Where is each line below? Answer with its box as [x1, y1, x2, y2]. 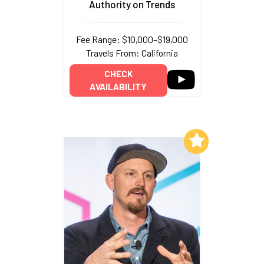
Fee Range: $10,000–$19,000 [76, 33, 188, 45]
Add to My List [122, 134, 181, 146]
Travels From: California [86, 47, 178, 58]
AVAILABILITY [90, 81, 147, 93]
